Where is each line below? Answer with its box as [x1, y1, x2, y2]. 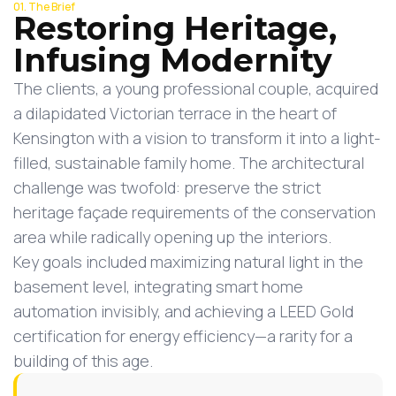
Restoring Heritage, [13, 8, 337, 48]
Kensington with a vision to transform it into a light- [13, 126, 381, 148]
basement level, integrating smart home [13, 275, 303, 297]
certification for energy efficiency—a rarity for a [13, 324, 353, 346]
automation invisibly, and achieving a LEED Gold [13, 300, 354, 322]
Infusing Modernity [13, 40, 332, 80]
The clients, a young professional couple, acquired [13, 77, 378, 99]
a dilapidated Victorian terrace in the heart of [13, 102, 337, 124]
